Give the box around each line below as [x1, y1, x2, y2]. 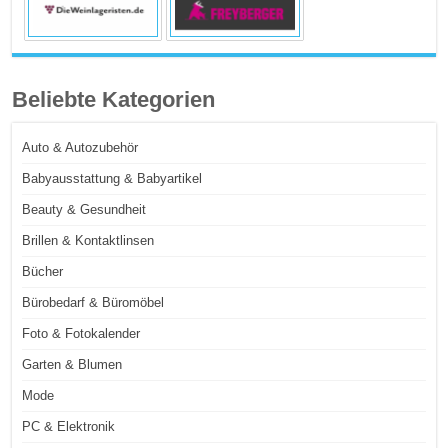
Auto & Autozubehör [22, 140, 139, 156]
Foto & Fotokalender [22, 326, 141, 342]
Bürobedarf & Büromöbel [22, 295, 165, 311]
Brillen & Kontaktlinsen [22, 233, 155, 249]
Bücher [22, 264, 64, 280]
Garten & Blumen [22, 357, 123, 373]
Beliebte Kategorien [12, 87, 216, 113]
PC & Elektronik [22, 419, 116, 435]
